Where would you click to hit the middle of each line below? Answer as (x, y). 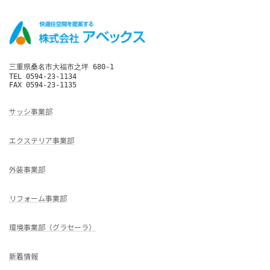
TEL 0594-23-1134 (43, 76)
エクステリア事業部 (42, 140)
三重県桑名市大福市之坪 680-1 (61, 67)
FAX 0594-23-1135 (43, 85)
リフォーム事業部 (38, 198)
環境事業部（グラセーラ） (52, 227)
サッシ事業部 (31, 111)
